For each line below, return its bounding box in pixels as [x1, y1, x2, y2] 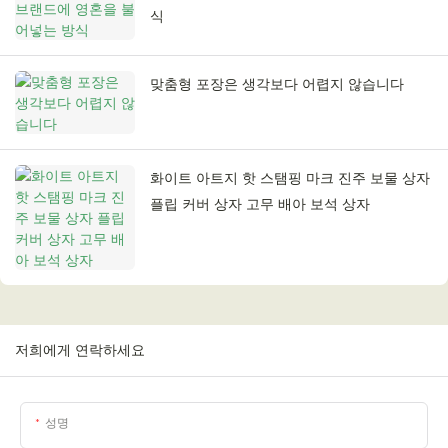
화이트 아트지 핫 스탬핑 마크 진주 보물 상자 [150, 169, 430, 188]
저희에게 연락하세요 [15, 341, 145, 360]
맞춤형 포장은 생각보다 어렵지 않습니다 [150, 75, 404, 94]
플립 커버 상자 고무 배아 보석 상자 [150, 195, 370, 214]
